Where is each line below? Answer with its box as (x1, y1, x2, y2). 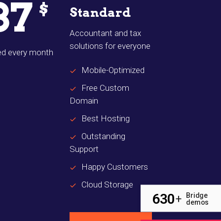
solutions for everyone (70, 41, 150, 51)
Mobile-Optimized (81, 65, 145, 75)
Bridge (186, 191, 208, 199)
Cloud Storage (81, 180, 133, 190)
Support (70, 144, 99, 154)
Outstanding (81, 131, 125, 142)
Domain (70, 96, 98, 106)
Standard (70, 5, 131, 20)
